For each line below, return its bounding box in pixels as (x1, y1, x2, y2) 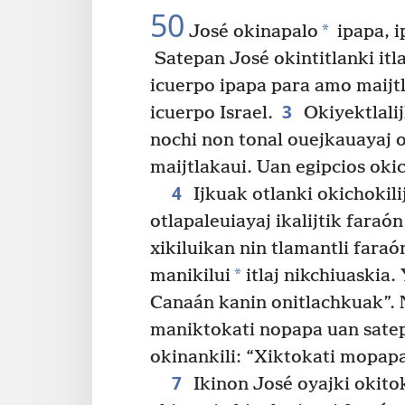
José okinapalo (184, 21, 318, 42)
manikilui (150, 265, 231, 287)
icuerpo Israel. (150, 102, 273, 124)
